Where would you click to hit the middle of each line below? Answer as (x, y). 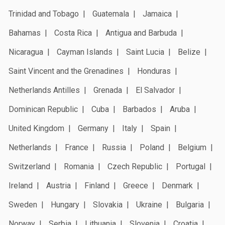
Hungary (65, 204)
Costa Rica (73, 33)
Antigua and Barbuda (141, 33)
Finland (97, 185)
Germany (93, 128)
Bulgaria (190, 204)
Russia (114, 147)
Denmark (177, 185)
